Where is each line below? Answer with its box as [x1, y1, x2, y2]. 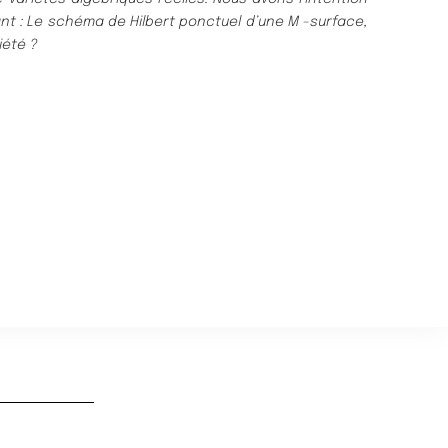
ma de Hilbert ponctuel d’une [82, 15, 284, 30]
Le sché [27, 15, 83, 30]
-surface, [303, 15, 368, 30]
